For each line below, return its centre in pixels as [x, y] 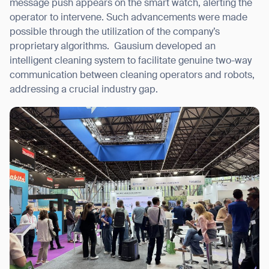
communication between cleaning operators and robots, [132, 76]
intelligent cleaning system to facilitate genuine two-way [131, 62]
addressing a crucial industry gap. [84, 90]
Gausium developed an [165, 47]
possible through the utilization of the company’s [115, 33]
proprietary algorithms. [59, 47]
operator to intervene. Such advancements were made [128, 18]
